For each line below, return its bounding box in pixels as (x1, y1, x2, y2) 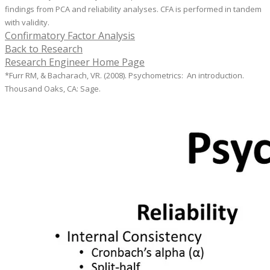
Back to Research (5, 42, 83, 56)
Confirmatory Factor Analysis (5, 29, 135, 43)
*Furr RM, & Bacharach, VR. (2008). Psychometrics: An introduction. (5, 70, 244, 81)
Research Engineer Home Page (5, 55, 145, 69)
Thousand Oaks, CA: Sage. (5, 83, 101, 95)
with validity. (5, 17, 49, 28)
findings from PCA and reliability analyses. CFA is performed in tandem (5, 4, 262, 15)
